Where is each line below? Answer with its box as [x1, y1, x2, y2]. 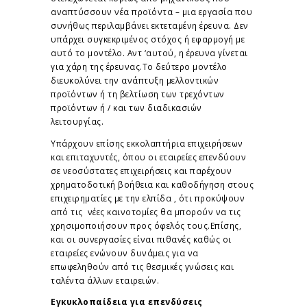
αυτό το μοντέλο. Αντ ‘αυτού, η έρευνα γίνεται [51, 47, 248, 58]
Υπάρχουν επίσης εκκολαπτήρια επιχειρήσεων [51, 137, 243, 149]
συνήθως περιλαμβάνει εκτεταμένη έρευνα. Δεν [51, 19, 249, 31]
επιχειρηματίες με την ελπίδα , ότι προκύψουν [51, 192, 245, 204]
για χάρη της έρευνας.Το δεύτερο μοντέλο [51, 60, 228, 72]
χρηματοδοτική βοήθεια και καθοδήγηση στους [51, 178, 254, 190]
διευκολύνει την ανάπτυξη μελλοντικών [51, 74, 219, 86]
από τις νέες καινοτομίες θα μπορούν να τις [51, 206, 241, 217]
